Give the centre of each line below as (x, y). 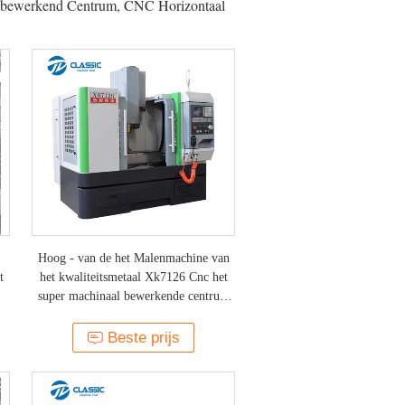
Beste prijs (144, 338)
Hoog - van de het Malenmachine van (133, 258)
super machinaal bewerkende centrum (133, 296)
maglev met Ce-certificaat (133, 315)
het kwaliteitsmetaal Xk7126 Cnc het (133, 277)
